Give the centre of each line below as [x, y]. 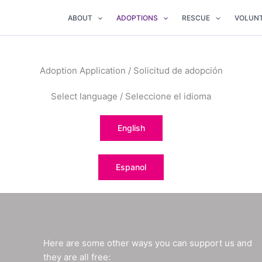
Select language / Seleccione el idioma [131, 96]
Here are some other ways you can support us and [148, 243]
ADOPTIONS [137, 18]
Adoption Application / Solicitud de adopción [131, 70]
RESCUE [196, 18]
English [131, 128]
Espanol [131, 167]
